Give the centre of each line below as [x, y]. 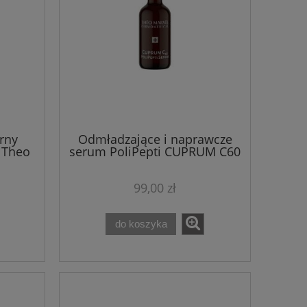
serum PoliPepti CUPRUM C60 [155, 152]
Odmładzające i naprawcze [155, 139]
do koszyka [141, 224]
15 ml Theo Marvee [155, 164]
